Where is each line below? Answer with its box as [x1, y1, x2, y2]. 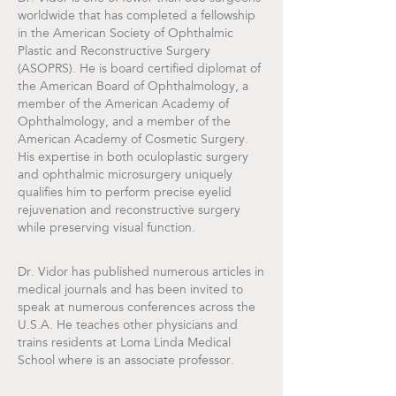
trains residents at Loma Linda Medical [18, 337, 231, 350]
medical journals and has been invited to [18, 284, 243, 297]
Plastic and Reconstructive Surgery [18, 45, 210, 58]
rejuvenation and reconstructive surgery [18, 204, 240, 217]
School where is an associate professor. [18, 354, 234, 368]
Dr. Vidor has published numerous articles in [18, 266, 264, 279]
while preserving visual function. [18, 222, 195, 235]
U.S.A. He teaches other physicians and [18, 319, 238, 332]
